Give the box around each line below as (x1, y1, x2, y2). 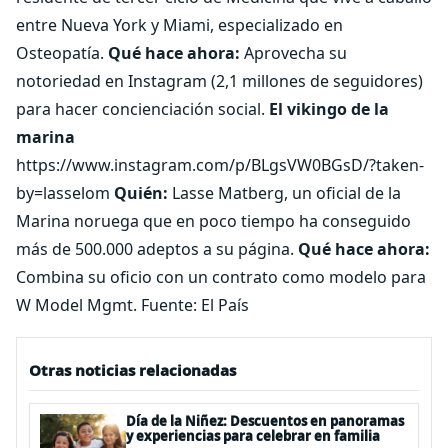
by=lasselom (16, 182, 114, 204)
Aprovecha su (240, 42, 347, 64)
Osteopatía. (16, 42, 108, 64)
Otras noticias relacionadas (29, 360, 236, 380)
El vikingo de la (269, 98, 389, 120)
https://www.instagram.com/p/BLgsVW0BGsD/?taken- (16, 154, 424, 176)
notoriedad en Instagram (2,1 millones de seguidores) (16, 70, 423, 92)
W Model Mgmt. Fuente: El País (16, 294, 249, 316)
